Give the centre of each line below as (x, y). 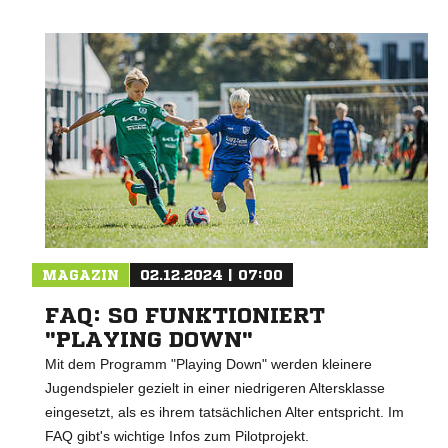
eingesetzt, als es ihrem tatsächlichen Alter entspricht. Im (224, 412)
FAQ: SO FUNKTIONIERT (185, 316)
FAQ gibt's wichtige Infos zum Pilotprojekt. (177, 436)
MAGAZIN (80, 275)
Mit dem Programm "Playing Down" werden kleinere (208, 364)
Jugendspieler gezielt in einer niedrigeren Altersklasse (215, 388)
